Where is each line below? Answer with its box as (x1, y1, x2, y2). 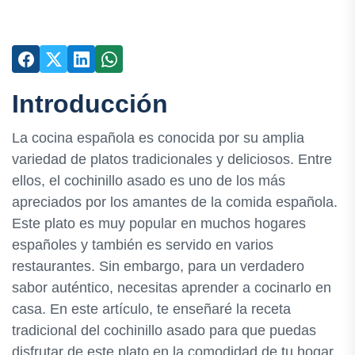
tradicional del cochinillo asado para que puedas (12, 323, 316, 339)
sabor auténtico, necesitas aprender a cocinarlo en (12, 280, 331, 296)
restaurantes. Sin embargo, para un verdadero (12, 258, 304, 275)
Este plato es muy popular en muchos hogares (12, 216, 306, 232)
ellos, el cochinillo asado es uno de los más (12, 173, 285, 189)
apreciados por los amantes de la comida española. (12, 194, 338, 211)
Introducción (12, 90, 168, 118)
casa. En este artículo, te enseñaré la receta (12, 301, 291, 318)
